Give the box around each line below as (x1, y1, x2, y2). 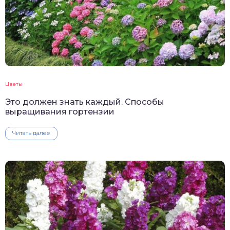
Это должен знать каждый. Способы (5, 97, 164, 107)
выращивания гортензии (5, 107, 114, 117)
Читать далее (12, 129, 50, 137)
